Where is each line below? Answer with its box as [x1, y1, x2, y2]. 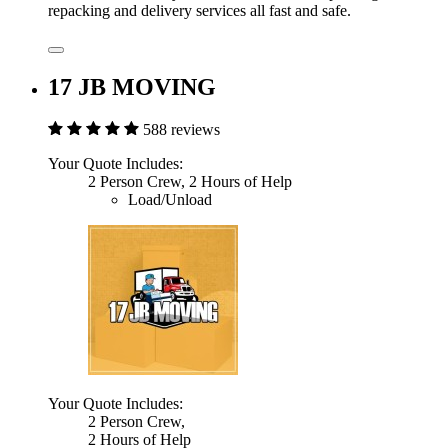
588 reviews [143, 120, 220, 138]
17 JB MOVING [48, 73, 216, 100]
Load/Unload [128, 190, 212, 208]
